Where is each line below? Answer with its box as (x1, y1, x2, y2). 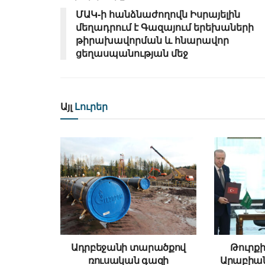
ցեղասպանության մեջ (76, 46, 188, 60)
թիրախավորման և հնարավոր (76, 33, 229, 47)
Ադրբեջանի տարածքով (70, 240, 186, 254)
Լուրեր (72, 99, 108, 114)
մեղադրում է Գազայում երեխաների (76, 20, 254, 34)
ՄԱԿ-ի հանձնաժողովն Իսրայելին (76, 7, 240, 21)
